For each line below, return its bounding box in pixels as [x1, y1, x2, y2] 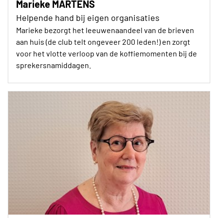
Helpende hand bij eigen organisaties [16, 12, 160, 23]
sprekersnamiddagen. [16, 60, 91, 70]
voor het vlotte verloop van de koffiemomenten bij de [16, 48, 197, 58]
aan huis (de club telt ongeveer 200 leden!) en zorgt [16, 36, 190, 46]
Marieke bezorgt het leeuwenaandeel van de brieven [16, 25, 194, 35]
